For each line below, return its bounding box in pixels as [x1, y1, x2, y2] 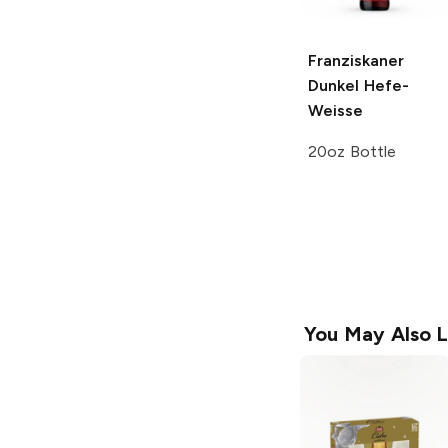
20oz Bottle [308, 142, 396, 162]
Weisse [308, 101, 363, 121]
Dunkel [308, 76, 359, 96]
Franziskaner [308, 51, 404, 71]
